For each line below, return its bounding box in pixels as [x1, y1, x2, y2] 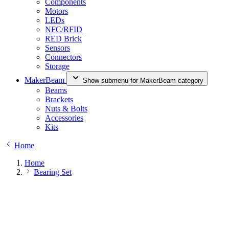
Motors [45, 7, 68, 15]
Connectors [45, 53, 82, 61]
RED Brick [45, 34, 82, 43]
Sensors [45, 43, 70, 52]
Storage [45, 62, 70, 71]
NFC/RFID [45, 25, 82, 34]
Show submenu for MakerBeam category [83, 77, 203, 84]
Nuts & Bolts [45, 104, 87, 113]
